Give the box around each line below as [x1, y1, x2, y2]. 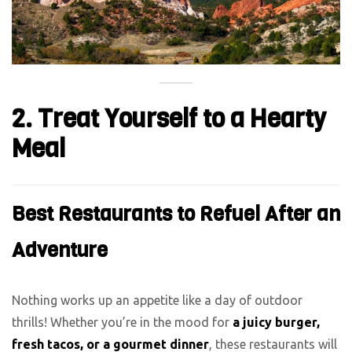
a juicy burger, [233, 315, 320, 330]
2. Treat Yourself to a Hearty [12, 101, 326, 136]
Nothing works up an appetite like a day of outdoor [12, 293, 302, 308]
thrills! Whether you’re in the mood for [12, 315, 233, 330]
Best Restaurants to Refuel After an [12, 200, 340, 229]
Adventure [12, 236, 108, 265]
